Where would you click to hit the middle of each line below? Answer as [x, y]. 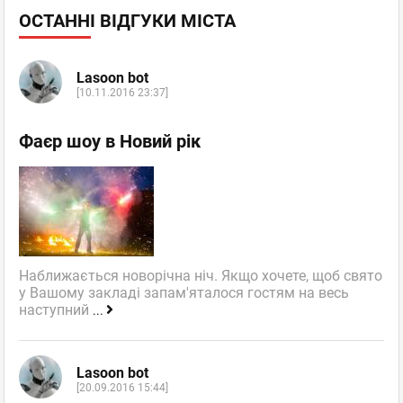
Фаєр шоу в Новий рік [110, 142]
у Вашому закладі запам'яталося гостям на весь [184, 293]
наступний [56, 310]
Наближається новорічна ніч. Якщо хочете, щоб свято [201, 276]
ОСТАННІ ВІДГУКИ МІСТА [127, 21]
